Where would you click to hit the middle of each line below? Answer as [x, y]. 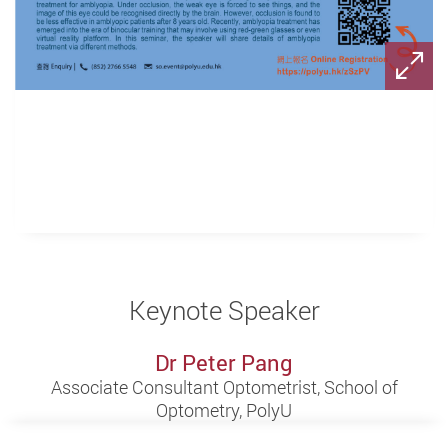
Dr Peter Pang [224, 362]
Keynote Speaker [224, 309]
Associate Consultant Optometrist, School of [224, 386]
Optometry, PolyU [224, 409]
